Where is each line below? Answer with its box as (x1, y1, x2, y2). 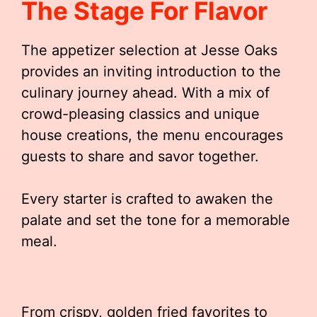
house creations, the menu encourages (21, 127, 283, 144)
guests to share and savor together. (21, 148, 259, 165)
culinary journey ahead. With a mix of (21, 84, 270, 101)
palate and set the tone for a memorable (21, 212, 290, 229)
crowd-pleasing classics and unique (21, 105, 260, 122)
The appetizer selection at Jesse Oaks (21, 42, 277, 59)
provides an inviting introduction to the (21, 63, 281, 80)
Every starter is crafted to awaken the (21, 190, 273, 207)
